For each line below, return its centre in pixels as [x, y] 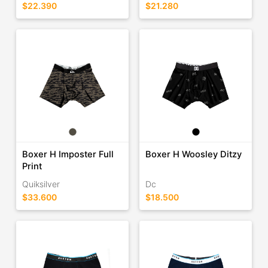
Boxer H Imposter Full [68, 155]
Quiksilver [41, 184]
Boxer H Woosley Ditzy [193, 155]
